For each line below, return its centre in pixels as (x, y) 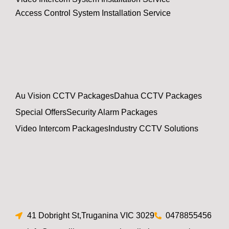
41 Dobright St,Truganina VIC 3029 (90, 215)
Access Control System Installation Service (93, 13)
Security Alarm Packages (112, 112)
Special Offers (41, 112)
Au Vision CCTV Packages (65, 96)
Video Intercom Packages (62, 128)
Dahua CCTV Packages (158, 96)
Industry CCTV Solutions (153, 128)
